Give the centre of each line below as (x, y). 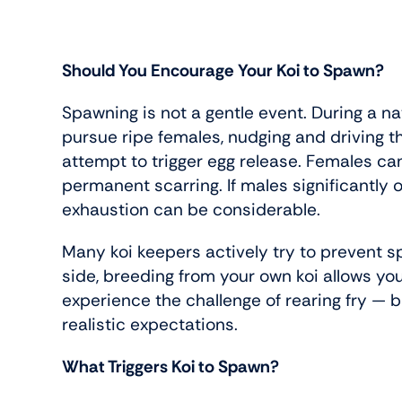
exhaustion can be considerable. (192, 210)
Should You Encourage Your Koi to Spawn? (223, 71)
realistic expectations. (150, 325)
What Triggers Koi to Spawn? (171, 367)
